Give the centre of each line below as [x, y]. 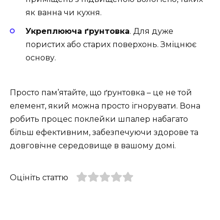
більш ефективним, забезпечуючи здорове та [104, 132]
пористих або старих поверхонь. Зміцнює [111, 45]
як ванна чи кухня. [64, 13]
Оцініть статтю [39, 177]
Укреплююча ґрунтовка [78, 31]
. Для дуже [151, 31]
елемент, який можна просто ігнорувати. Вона [105, 106]
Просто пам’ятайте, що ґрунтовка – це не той [101, 92]
